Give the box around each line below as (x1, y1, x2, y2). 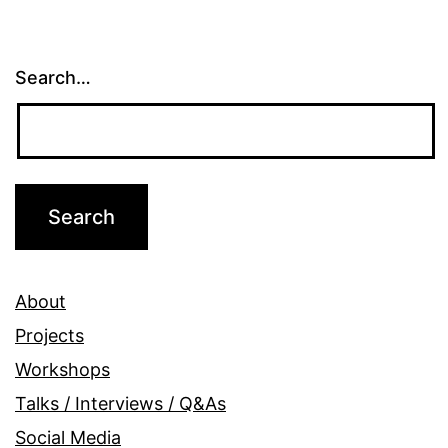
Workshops (15, 359, 110, 380)
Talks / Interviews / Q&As (15, 393, 226, 414)
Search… (15, 67, 91, 89)
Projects (15, 325, 84, 346)
